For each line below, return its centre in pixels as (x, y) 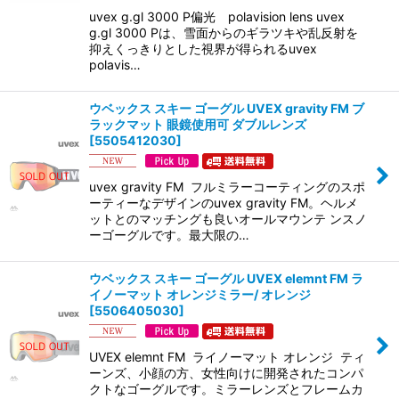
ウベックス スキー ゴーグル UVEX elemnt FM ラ (226, 279)
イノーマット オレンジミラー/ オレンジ (200, 295)
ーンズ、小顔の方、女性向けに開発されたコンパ (226, 373)
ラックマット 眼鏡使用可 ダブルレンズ (198, 125)
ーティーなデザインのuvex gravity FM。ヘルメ (224, 203)
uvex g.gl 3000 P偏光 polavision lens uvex (217, 17)
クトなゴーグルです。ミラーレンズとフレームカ (226, 389)
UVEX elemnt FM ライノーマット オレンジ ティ (227, 357)
